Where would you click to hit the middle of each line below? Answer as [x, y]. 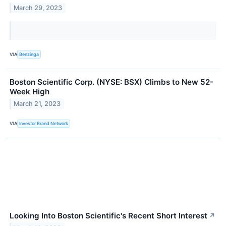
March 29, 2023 [38, 8]
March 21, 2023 [37, 104]
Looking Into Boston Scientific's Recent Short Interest [108, 215]
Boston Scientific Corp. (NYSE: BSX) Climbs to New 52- [111, 82]
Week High [30, 91]
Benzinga [29, 54]
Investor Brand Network [44, 124]
